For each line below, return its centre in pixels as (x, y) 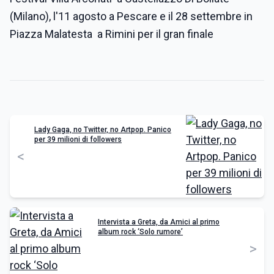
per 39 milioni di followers (78, 139)
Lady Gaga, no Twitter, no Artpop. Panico (103, 130)
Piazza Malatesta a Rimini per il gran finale (112, 34)
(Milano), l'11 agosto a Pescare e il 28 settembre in (131, 16)
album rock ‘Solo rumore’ (140, 232)
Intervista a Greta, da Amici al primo (159, 222)
